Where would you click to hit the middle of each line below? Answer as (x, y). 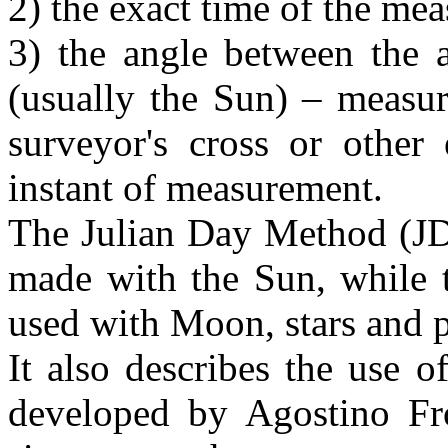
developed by (126, 412)
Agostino (317, 412)
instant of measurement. (195, 187)
